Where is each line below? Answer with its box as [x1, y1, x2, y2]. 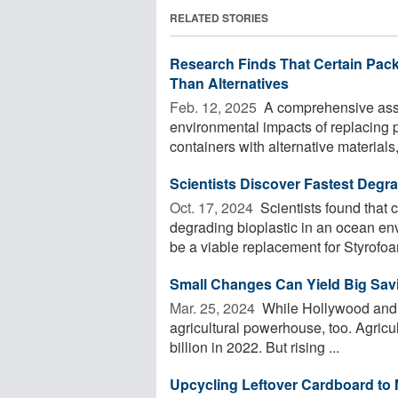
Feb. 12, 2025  [170, 96, 260, 117]
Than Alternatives [170, 72, 289, 93]
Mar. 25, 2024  [170, 297, 259, 318]
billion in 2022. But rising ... [170, 336, 339, 357]
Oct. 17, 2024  [170, 196, 257, 218]
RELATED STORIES [170, 9, 268, 26]
